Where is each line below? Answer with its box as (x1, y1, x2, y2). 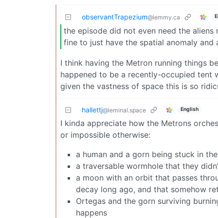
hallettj (82, 105, 103, 114)
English (180, 106, 199, 113)
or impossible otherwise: (60, 129, 150, 140)
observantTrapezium (82, 12, 147, 21)
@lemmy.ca (147, 13, 180, 21)
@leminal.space (103, 106, 146, 114)
